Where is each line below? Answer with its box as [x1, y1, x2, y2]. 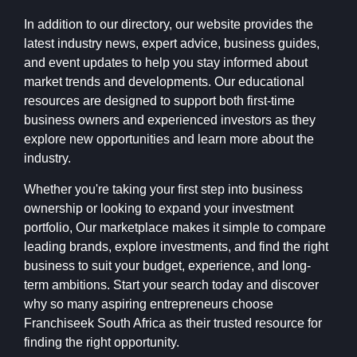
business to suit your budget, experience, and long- [24, 259, 311, 273]
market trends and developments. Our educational [24, 75, 304, 89]
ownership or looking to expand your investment [24, 202, 293, 216]
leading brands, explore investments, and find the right [24, 240, 328, 254]
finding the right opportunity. [24, 335, 179, 350]
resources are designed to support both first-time [24, 94, 295, 108]
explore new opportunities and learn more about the [24, 132, 314, 147]
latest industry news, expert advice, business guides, [24, 37, 320, 51]
